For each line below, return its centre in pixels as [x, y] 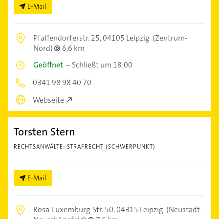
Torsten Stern [44, 132]
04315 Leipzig [140, 210]
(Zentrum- [169, 38]
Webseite [48, 100]
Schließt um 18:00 [102, 65]
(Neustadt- [184, 210]
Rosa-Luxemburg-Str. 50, [75, 210]
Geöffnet [48, 65]
